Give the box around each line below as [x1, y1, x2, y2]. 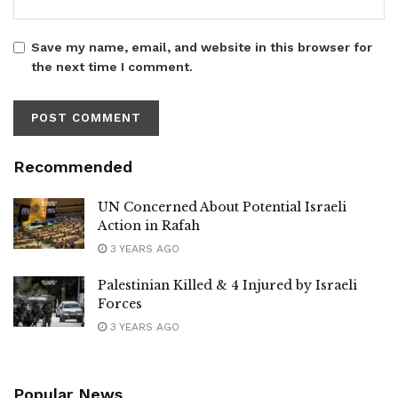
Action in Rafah [98, 217, 200, 234]
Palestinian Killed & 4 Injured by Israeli [98, 276, 357, 293]
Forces [98, 295, 142, 312]
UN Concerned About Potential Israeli [98, 198, 346, 215]
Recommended [13, 156, 132, 176]
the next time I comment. [31, 59, 193, 74]
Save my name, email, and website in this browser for [31, 39, 372, 54]
